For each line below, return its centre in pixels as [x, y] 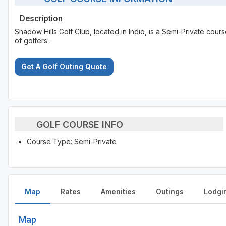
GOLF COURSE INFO [79, 124]
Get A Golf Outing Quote [64, 67]
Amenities [118, 192]
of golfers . [33, 41]
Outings [170, 192]
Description [41, 19]
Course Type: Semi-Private [72, 142]
